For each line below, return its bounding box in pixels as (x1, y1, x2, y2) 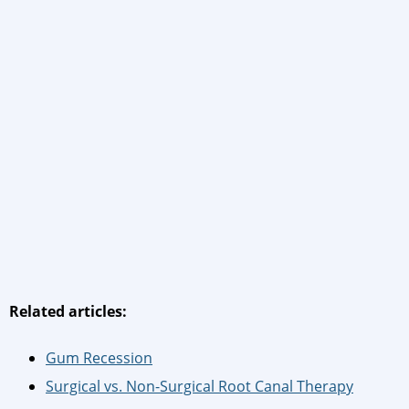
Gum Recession (46, 348, 152, 369)
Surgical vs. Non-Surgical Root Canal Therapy (46, 376, 353, 397)
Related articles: (9, 301, 127, 322)
